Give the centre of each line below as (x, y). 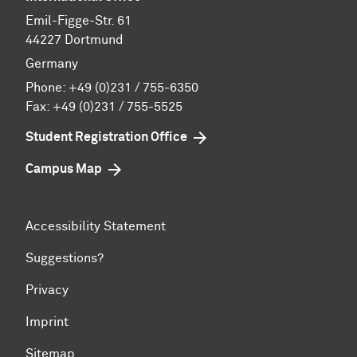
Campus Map (64, 169)
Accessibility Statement (96, 226)
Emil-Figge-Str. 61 (78, 20)
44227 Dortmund (75, 39)
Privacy (47, 290)
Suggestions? (65, 258)
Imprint (47, 322)
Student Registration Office (106, 137)
